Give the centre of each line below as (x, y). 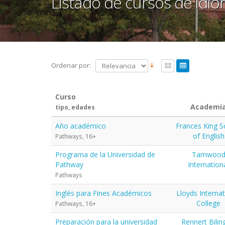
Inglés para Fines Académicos (103, 193)
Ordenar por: (71, 65)
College (208, 203)
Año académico (81, 126)
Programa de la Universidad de (105, 154)
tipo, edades (75, 107)
